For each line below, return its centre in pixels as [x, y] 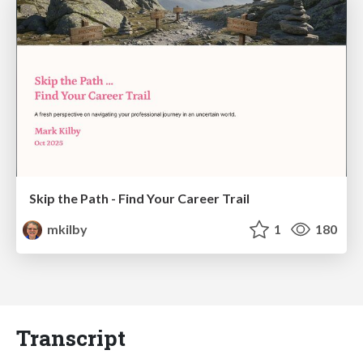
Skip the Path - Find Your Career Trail [139, 199]
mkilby [66, 229]
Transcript [71, 338]
